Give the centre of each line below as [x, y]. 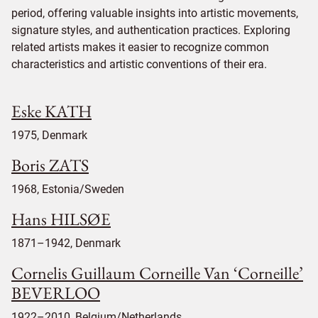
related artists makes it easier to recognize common [140, 47]
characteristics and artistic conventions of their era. [139, 64]
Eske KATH [51, 111]
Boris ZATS [50, 165]
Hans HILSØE [61, 219]
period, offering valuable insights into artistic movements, [155, 13]
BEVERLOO [56, 292]
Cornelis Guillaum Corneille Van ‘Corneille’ [157, 273]
